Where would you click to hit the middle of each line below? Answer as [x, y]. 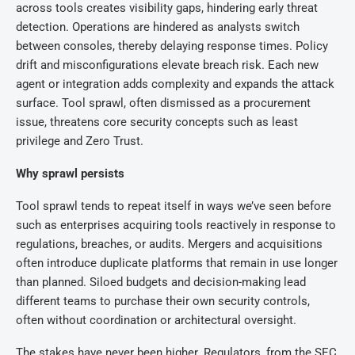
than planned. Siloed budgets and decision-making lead [161, 282]
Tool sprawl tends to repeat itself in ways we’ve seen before [174, 206]
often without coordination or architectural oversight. [156, 320]
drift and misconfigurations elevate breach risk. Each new [167, 65]
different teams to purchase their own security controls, [163, 301]
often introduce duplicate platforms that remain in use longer [177, 263]
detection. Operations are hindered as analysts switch [158, 27]
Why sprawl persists [70, 174]
